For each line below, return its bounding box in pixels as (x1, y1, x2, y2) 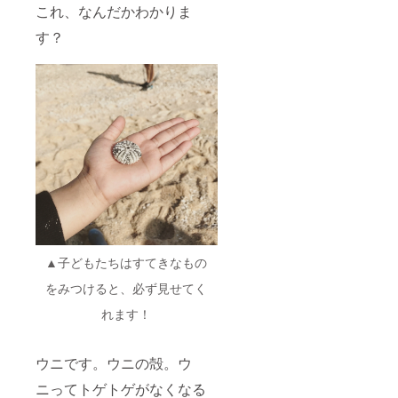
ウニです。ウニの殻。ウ (36, 353, 192, 374)
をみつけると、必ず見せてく (45, 279, 208, 298)
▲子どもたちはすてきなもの (45, 253, 208, 272)
